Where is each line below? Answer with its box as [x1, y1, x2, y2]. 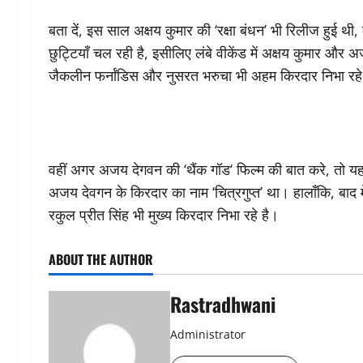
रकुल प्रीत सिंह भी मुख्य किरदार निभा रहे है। [49, 205, 279, 224]
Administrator [170, 327, 246, 342]
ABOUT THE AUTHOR [49, 250, 153, 269]
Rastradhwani [170, 289, 275, 318]
